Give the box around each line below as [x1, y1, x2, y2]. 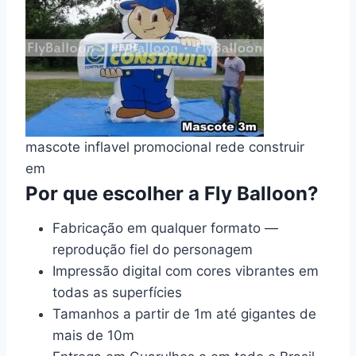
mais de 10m [52, 327, 134, 343]
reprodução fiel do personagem [52, 242, 253, 257]
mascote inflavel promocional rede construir [25, 139, 304, 155]
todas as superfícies [52, 284, 182, 300]
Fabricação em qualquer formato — [52, 220, 278, 236]
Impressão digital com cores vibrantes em [52, 263, 319, 279]
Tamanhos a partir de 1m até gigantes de [52, 306, 316, 322]
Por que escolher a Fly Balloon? [25, 182, 319, 205]
